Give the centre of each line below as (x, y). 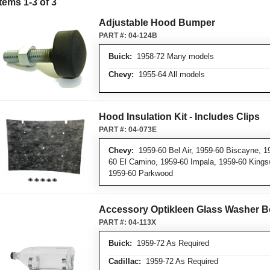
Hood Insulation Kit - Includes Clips (179, 117)
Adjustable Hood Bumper (157, 23)
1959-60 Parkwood (141, 173)
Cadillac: (125, 261)
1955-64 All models (169, 74)
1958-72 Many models (173, 56)
